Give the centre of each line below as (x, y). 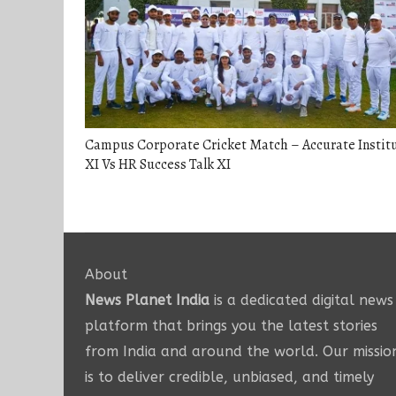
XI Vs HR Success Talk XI (158, 165)
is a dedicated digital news (301, 301)
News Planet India (147, 301)
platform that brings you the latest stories (231, 326)
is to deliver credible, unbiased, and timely (229, 377)
